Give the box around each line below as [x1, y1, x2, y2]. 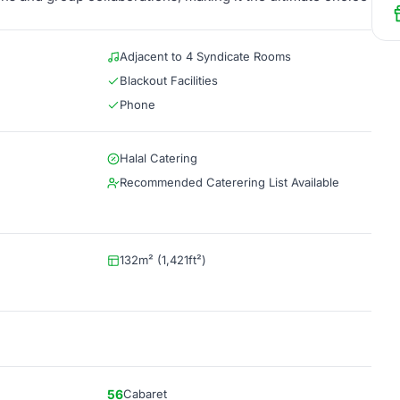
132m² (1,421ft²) [120, 253, 206, 267]
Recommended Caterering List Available [120, 175, 339, 189]
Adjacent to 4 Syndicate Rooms [120, 49, 291, 63]
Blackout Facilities [120, 73, 218, 87]
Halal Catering [120, 151, 197, 165]
